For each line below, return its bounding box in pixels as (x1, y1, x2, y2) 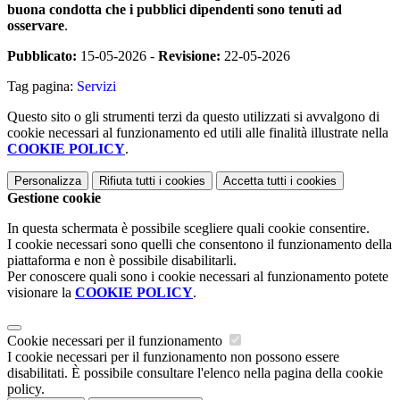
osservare (7, 17, 64, 33)
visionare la (7, 284, 75, 300)
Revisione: (158, 47, 221, 63)
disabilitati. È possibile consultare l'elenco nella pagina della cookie (7, 364, 383, 380)
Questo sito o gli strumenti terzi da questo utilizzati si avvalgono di (7, 108, 379, 124)
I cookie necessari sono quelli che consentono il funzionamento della (7, 236, 392, 252)
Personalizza (14, 173, 81, 187)
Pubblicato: (7, 47, 77, 63)
